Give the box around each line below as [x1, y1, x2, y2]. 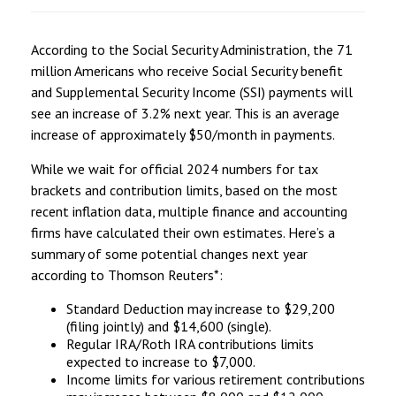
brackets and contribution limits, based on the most [31, 180, 338, 199]
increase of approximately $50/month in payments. [31, 125, 335, 143]
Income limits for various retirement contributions [66, 369, 365, 388]
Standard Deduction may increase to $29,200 [66, 299, 335, 317]
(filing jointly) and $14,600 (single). [66, 316, 271, 335]
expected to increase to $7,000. [66, 352, 255, 370]
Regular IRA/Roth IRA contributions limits [66, 334, 314, 353]
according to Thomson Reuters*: [31, 265, 223, 284]
